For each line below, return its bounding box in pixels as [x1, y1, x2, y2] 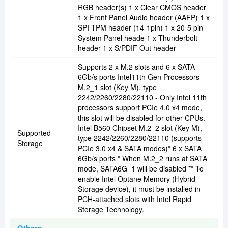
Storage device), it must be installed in [78, 184, 201, 194]
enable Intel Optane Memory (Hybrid [78, 174, 195, 184]
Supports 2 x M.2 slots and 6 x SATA [78, 62, 195, 72]
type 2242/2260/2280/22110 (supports [78, 133, 202, 144]
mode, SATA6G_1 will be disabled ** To [78, 163, 204, 174]
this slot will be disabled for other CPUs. [78, 112, 205, 123]
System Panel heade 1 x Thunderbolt [78, 33, 197, 43]
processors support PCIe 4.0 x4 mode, [78, 102, 202, 113]
